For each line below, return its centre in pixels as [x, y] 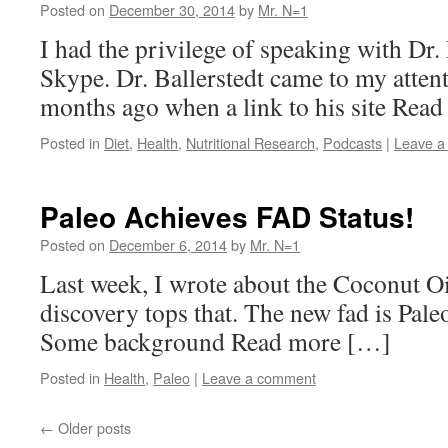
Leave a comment [259, 377]
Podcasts [352, 142]
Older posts [92, 427]
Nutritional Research [250, 142]
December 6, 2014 [168, 244]
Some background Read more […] [215, 341]
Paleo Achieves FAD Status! [227, 216]
